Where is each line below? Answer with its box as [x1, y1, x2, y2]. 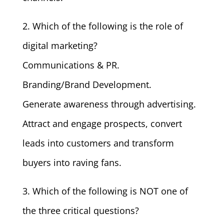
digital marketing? [22, 39, 97, 51]
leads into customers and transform [22, 137, 174, 149]
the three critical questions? [22, 204, 139, 216]
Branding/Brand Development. [22, 78, 151, 90]
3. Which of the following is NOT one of [22, 185, 188, 197]
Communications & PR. [22, 59, 119, 71]
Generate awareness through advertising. [22, 98, 196, 110]
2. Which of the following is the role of [22, 20, 183, 32]
